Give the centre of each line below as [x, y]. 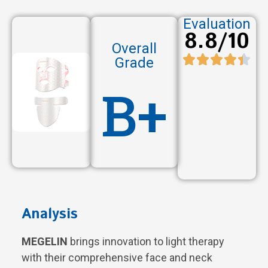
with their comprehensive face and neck [117, 257]
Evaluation [217, 24]
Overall [134, 48]
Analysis [50, 214]
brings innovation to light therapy [146, 241]
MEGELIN [45, 241]
